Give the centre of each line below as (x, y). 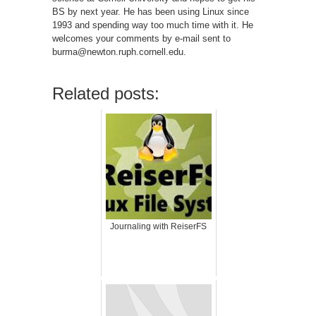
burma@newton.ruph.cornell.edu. (119, 51)
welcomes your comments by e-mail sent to (141, 38)
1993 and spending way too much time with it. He (153, 25)
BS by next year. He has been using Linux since (151, 11)
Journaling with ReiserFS (158, 226)
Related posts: (106, 93)
